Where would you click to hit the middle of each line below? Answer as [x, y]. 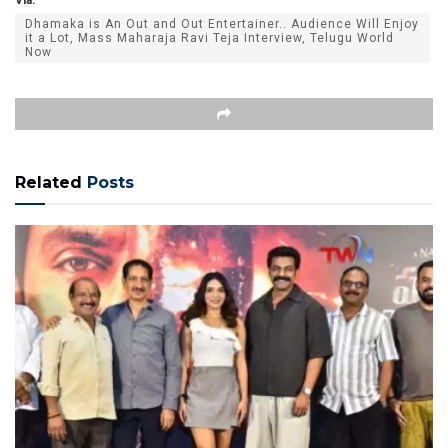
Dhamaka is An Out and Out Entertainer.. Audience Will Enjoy [222, 23]
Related [48, 182]
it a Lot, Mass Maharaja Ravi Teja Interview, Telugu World [209, 37]
